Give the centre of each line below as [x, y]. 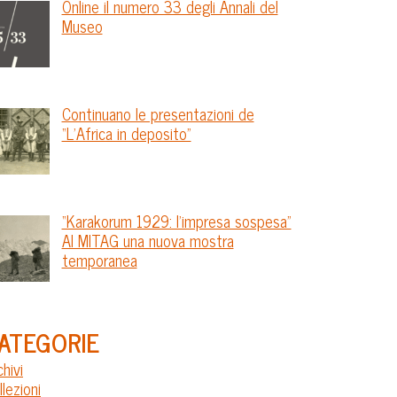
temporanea [99, 259]
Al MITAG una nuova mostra [148, 240]
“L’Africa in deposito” [126, 132]
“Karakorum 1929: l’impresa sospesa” [176, 220]
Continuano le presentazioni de [158, 113]
